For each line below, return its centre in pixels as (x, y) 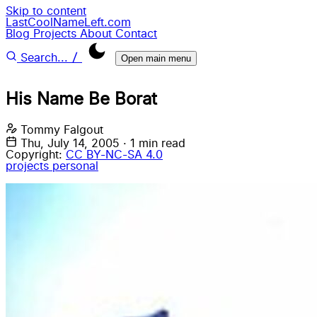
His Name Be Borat (81, 99)
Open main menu (156, 58)
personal (75, 166)
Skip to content (46, 11)
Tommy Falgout (62, 130)
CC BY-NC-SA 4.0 (114, 155)
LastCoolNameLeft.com (68, 23)
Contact (136, 34)
